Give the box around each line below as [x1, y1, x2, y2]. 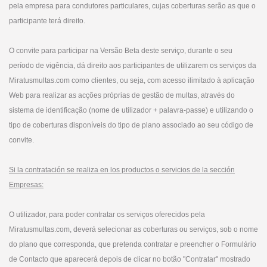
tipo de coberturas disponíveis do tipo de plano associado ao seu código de [9, 121, 253, 129]
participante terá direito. [9, 17, 85, 25]
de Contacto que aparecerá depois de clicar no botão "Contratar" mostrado [9, 255, 250, 263]
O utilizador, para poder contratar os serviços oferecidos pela [9, 210, 205, 219]
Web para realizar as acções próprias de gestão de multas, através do [9, 91, 235, 100]
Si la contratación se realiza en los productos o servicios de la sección [9, 166, 235, 174]
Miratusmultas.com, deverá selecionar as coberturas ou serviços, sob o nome [9, 225, 258, 234]
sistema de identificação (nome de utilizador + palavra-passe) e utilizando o [9, 106, 253, 114]
